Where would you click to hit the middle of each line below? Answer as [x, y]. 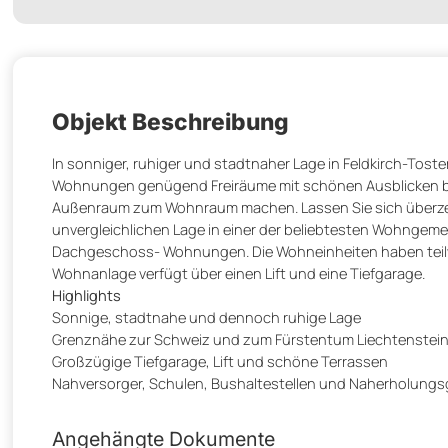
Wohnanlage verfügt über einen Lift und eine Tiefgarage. [238, 272]
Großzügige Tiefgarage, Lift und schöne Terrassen [220, 360]
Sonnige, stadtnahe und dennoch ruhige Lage [206, 316]
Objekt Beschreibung [170, 121]
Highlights [86, 294]
